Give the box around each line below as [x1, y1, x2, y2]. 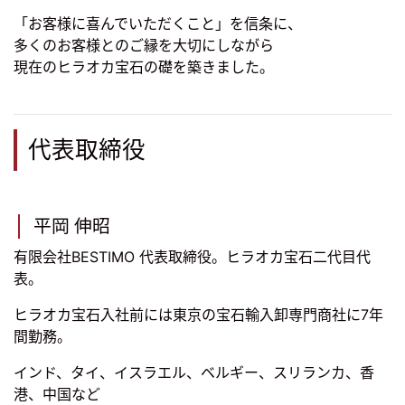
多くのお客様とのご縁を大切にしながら [14, 36, 274, 55]
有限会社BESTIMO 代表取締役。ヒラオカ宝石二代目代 [14, 248, 371, 267]
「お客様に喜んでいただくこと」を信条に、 [14, 14, 302, 33]
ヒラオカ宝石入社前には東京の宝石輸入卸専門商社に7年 [14, 306, 383, 325]
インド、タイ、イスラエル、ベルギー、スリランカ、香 [14, 363, 374, 382]
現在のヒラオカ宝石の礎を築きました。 [14, 58, 274, 77]
